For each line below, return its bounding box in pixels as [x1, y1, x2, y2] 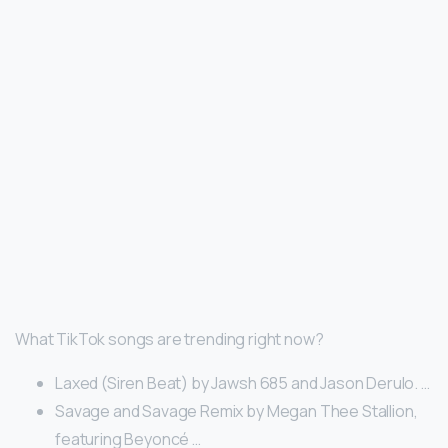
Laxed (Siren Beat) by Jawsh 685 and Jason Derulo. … [55, 371, 430, 394]
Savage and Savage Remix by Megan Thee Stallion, [55, 399, 418, 422]
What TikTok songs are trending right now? [15, 327, 324, 350]
